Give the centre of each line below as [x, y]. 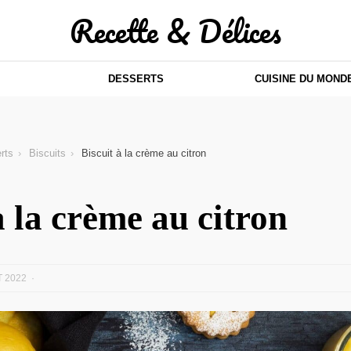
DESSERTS [136, 79]
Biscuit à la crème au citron [144, 153]
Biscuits [47, 153]
